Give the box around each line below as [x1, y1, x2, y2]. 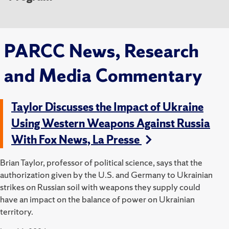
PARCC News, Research [4, 39, 199, 63]
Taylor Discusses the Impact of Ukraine [11, 99, 203, 114]
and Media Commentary [4, 64, 202, 88]
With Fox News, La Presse [11, 132, 142, 147]
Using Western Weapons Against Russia [11, 116, 210, 131]
